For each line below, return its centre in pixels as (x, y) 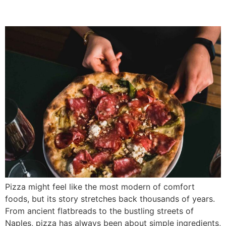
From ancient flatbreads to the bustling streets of (99, 211)
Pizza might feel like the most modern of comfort (100, 187)
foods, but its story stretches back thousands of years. (110, 199)
